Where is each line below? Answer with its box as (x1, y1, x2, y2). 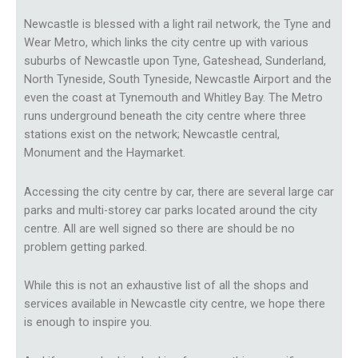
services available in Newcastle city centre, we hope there (24, 296, 325, 312)
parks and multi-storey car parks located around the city (24, 202, 317, 217)
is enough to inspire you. (24, 315, 152, 330)
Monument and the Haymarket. (24, 145, 185, 161)
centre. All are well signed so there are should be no (24, 221, 295, 236)
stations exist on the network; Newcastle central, (24, 127, 280, 142)
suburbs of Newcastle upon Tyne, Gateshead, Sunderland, (24, 54, 326, 69)
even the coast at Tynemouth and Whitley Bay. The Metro (24, 90, 323, 105)
